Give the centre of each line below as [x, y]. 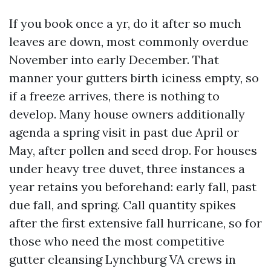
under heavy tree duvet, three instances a [127, 168]
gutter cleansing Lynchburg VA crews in [122, 259]
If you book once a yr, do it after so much [125, 23]
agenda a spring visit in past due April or [124, 132]
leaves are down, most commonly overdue [129, 41]
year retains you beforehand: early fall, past [133, 187]
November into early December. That [114, 60]
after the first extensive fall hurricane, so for [135, 223]
